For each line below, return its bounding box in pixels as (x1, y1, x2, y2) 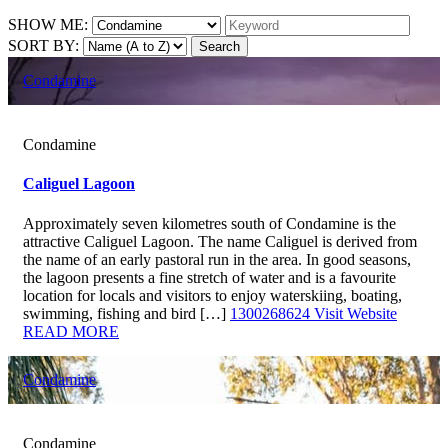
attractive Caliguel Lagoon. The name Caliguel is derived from (23, 232, 417, 250)
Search (199, 39, 240, 54)
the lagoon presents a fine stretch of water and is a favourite (23, 268, 396, 286)
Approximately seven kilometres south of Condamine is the (23, 214, 396, 232)
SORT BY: (8, 37, 79, 54)
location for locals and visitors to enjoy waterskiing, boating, (23, 286, 402, 304)
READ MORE (23, 322, 119, 340)
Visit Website (314, 304, 397, 322)
